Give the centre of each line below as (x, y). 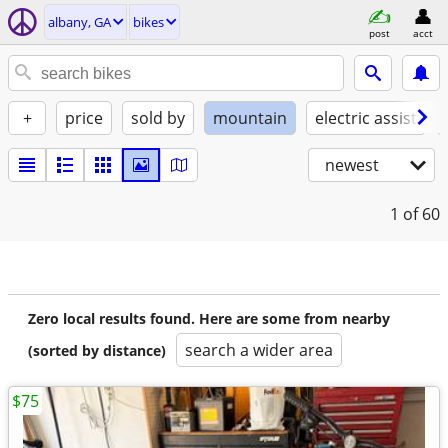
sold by (158, 118)
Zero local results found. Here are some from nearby (209, 318)
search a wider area (259, 350)
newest (352, 165)
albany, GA (79, 22)
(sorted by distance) (97, 350)
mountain (250, 118)
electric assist (366, 118)
